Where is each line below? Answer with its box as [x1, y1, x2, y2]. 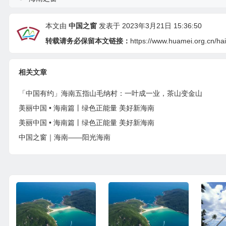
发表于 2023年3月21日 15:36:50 [96, 21, 202, 30]
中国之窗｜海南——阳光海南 [18, 133, 110, 141]
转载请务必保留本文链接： [45, 36, 130, 45]
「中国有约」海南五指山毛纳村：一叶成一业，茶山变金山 [18, 89, 202, 97]
